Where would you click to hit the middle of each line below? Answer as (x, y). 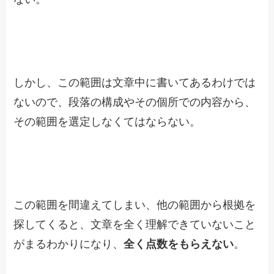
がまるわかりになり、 (69, 244)
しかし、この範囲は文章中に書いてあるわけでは (135, 83)
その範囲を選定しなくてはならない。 (107, 122)
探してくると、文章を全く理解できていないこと (135, 224)
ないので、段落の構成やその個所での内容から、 (135, 102)
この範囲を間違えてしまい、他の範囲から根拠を (135, 205)
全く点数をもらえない (179, 244)
